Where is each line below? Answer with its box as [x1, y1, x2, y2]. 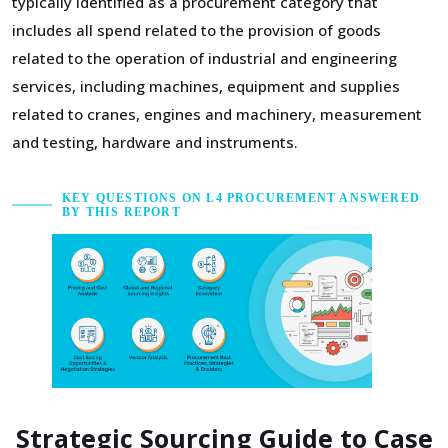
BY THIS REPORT [62, 205, 181, 219]
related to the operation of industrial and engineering [12, 48, 397, 68]
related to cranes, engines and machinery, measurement [12, 104, 422, 124]
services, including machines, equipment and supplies [12, 76, 400, 96]
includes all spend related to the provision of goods [12, 20, 381, 40]
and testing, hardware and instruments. [12, 132, 298, 152]
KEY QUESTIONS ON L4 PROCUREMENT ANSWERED [62, 191, 421, 205]
